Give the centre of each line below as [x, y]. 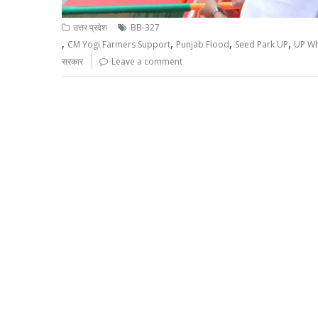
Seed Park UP [262, 44]
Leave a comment [147, 61]
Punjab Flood [203, 44]
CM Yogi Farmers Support [119, 44]
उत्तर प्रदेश [90, 27]
